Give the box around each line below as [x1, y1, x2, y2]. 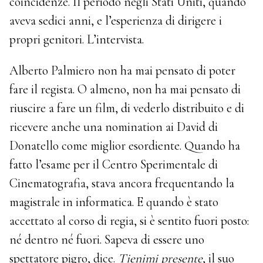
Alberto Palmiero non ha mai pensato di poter [9, 63, 236, 79]
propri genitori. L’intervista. [9, 31, 144, 47]
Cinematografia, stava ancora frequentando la [9, 176, 235, 191]
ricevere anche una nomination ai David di [9, 119, 218, 135]
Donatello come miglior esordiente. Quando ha [9, 138, 241, 154]
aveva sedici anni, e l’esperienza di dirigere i [9, 12, 222, 28]
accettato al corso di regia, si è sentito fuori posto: [9, 213, 249, 229]
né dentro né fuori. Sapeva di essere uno [9, 232, 205, 248]
